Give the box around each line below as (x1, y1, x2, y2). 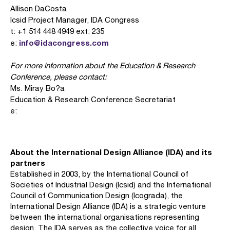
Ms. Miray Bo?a (10, 84, 65, 92)
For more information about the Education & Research (10, 61, 195, 70)
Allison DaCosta (10, 4, 67, 13)
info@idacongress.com (19, 38, 109, 47)
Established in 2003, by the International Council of (10, 169, 188, 178)
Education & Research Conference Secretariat (10, 95, 176, 104)
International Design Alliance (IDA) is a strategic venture (10, 202, 206, 210)
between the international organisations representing (10, 213, 199, 221)
